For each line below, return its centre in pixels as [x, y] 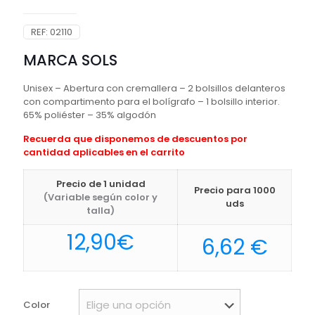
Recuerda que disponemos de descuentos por [135, 139]
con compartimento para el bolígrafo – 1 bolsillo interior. [152, 102]
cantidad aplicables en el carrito [104, 153]
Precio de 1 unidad [101, 184]
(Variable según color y [101, 198]
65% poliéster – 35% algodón [90, 115]
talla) [101, 211]
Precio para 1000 [234, 191]
